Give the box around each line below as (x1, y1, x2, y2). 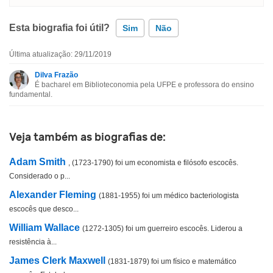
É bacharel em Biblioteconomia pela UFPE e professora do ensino (35, 80, 254, 89)
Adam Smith (9, 157, 66, 167)
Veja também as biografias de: (9, 130, 166, 144)
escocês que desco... (9, 204, 79, 213)
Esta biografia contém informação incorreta (28, 62, 192, 71)
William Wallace (9, 222, 80, 233)
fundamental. (9, 90, 52, 99)
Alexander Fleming (9, 190, 96, 200)
